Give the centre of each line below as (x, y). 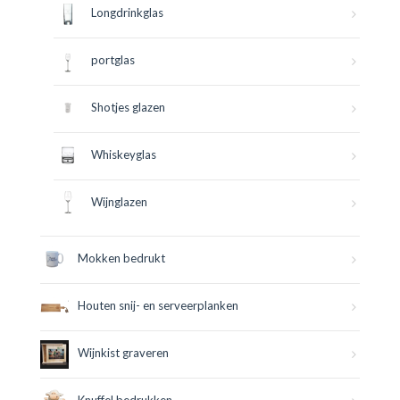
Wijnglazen (119, 202)
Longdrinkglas (127, 13)
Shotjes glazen (128, 108)
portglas (113, 60)
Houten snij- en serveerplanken (158, 306)
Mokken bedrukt (121, 258)
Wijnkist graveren (123, 353)
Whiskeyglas (124, 155)
